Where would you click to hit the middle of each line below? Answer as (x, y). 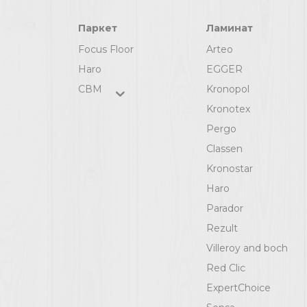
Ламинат (230, 28)
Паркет (98, 28)
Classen (224, 148)
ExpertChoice (238, 287)
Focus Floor (106, 49)
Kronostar (230, 168)
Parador (225, 208)
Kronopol (228, 89)
